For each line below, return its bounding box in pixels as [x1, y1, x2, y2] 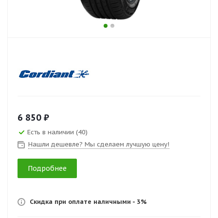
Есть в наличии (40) [27, 128, 88, 136]
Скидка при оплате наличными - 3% [30, 198, 146, 206]
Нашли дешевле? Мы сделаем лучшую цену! [28, 140, 169, 148]
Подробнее [28, 164, 67, 173]
